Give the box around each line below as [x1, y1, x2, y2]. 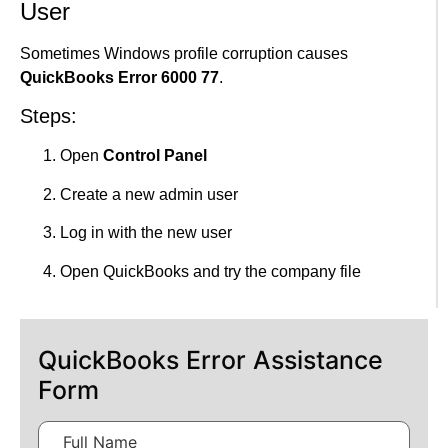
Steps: [20, 105, 77, 128]
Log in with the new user [60, 224, 232, 242]
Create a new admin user [60, 185, 238, 203]
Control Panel [103, 147, 207, 165]
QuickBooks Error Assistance [38, 345, 383, 376]
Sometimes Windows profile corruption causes [20, 45, 348, 63]
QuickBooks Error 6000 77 [20, 69, 219, 87]
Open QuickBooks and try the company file [60, 262, 361, 280]
